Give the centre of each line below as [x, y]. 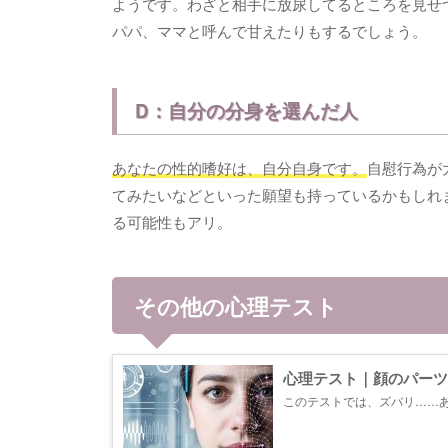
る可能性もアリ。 [171, 221]
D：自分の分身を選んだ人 [247, 111]
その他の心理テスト [235, 305]
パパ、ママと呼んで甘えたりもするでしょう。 [269, 30]
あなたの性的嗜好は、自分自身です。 [239, 167]
